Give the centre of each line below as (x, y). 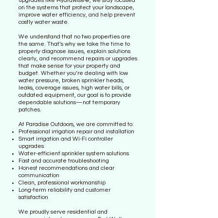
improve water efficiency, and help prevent (77, 15)
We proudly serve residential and (63, 212)
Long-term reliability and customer (64, 190)
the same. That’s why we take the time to (74, 44)
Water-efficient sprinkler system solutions (74, 154)
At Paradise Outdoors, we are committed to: (76, 124)
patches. (30, 110)
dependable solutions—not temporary (69, 102)
